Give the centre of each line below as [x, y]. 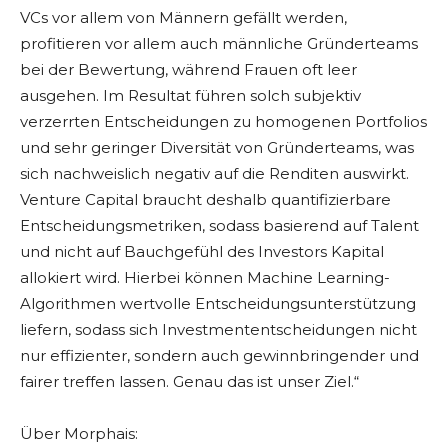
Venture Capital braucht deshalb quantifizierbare [205, 200]
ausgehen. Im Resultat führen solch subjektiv [190, 96]
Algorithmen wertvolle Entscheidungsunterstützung [218, 304]
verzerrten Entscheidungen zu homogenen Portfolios [223, 122]
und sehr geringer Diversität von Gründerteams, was [217, 148]
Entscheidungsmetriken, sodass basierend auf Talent [219, 226]
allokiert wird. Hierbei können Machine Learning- [205, 278]
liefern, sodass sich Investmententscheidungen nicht [218, 330]
